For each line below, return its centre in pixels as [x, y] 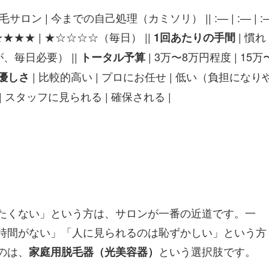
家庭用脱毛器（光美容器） [94, 252]
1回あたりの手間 [195, 38]
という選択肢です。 [207, 251]
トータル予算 [113, 57]
